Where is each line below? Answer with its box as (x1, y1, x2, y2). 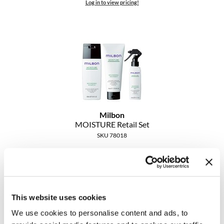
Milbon (99, 110, 124, 120)
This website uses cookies (11, 192, 106, 201)
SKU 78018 (97, 131, 127, 139)
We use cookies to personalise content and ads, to (11, 208, 188, 217)
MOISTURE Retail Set (74, 119, 149, 129)
